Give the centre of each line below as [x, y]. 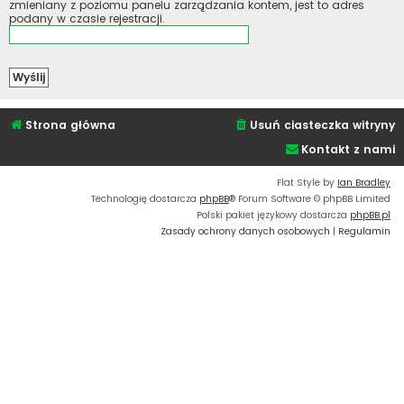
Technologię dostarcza [145, 198]
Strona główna [70, 124]
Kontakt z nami [348, 149]
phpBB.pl [370, 215]
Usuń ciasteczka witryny [322, 124]
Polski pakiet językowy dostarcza [273, 215]
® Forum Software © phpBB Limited [310, 198]
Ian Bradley [364, 182]
